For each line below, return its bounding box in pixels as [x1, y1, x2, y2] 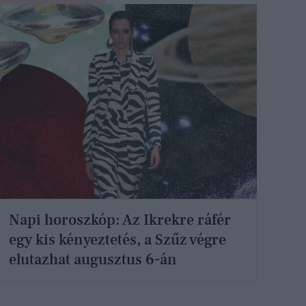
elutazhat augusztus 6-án [9, 249, 178, 269]
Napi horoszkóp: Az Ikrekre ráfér [9, 210, 232, 229]
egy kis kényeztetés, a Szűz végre [9, 229, 227, 249]
